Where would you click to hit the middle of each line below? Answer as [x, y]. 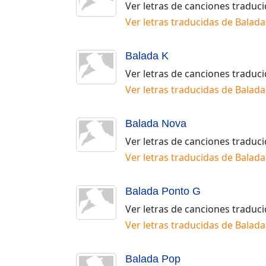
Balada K [147, 56]
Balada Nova [156, 123]
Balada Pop [153, 259]
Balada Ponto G [163, 191]
